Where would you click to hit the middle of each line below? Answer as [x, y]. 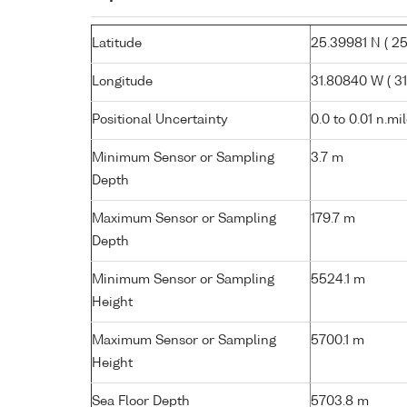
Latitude [117, 43]
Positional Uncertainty [160, 119]
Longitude [122, 81]
